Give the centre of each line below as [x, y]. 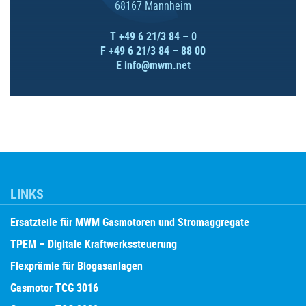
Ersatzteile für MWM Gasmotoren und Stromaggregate [130, 222]
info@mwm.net [157, 65]
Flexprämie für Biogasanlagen [76, 265]
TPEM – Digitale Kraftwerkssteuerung [94, 244]
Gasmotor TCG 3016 [54, 287]
